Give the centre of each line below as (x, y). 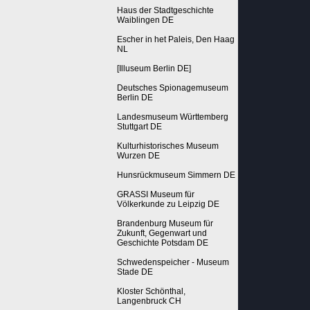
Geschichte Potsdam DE (162, 243)
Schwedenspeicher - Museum (173, 263)
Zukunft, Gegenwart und (162, 234)
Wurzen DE (138, 156)
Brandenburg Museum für (165, 224)
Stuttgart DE (139, 127)
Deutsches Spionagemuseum (172, 88)
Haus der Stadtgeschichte (165, 11)
